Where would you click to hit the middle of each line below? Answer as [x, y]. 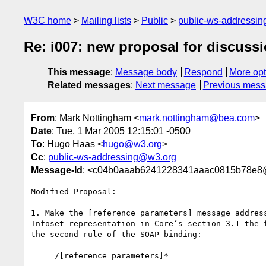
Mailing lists [106, 20]
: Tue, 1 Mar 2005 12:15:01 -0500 [121, 131]
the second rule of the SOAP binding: [116, 234]
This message [79, 72]
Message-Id [57, 170]
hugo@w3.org [132, 144]
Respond [203, 72]
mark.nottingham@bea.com [197, 118]
